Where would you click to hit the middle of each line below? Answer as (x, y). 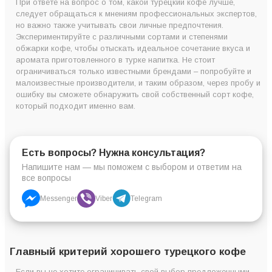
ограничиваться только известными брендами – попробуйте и (134, 71)
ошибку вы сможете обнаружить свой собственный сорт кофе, (135, 94)
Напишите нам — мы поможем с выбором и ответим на (132, 167)
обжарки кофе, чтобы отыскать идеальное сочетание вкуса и (133, 48)
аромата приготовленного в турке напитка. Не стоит (115, 59)
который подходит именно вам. (76, 106)
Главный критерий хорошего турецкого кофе (128, 251)
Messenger (59, 198)
